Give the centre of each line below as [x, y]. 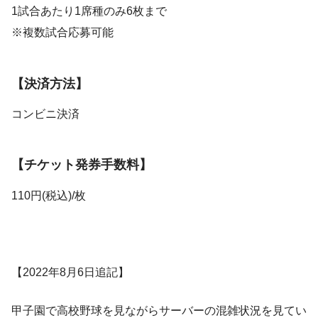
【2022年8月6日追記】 [70, 272]
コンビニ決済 [45, 114]
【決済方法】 [50, 83]
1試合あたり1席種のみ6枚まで [89, 11]
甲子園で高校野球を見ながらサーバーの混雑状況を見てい [159, 310]
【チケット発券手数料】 [82, 165]
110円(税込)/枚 [49, 195]
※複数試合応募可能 [62, 33]
